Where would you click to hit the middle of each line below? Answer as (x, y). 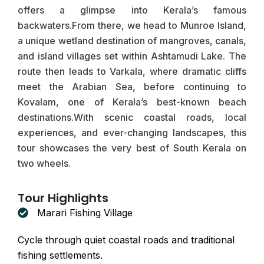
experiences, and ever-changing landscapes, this (132, 132)
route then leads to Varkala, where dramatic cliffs (132, 71)
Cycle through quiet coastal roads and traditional (126, 240)
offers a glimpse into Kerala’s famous (132, 10)
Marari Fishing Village (85, 212)
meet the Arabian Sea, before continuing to (132, 86)
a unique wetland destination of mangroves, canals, (132, 40)
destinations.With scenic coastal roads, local (132, 117)
